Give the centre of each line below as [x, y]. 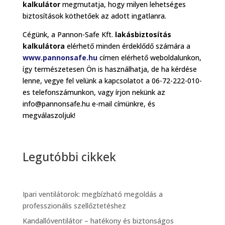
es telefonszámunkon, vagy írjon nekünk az [94, 92]
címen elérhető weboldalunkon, [149, 57]
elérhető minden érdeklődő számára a [127, 46]
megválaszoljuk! [49, 115]
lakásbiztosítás [143, 34]
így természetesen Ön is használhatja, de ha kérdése [109, 69]
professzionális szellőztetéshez [74, 205]
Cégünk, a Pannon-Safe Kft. [69, 34]
